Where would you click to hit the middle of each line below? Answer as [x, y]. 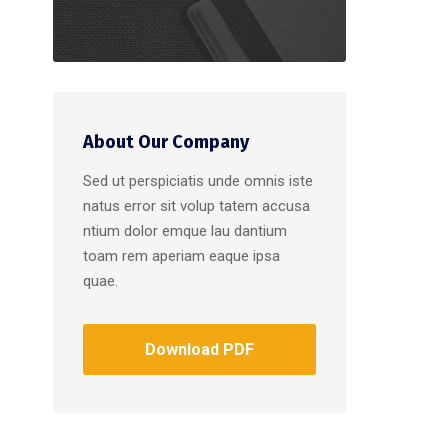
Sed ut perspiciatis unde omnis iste [197, 181]
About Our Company [165, 142]
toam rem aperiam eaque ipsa [181, 256]
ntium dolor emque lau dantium [184, 231]
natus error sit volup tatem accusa [196, 206]
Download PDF [199, 349]
